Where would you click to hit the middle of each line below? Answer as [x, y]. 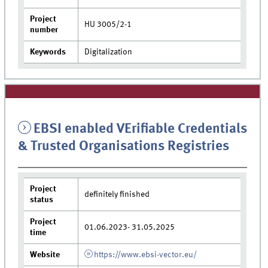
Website [45, 255]
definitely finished [117, 194]
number [44, 30]
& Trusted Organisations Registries [124, 146]
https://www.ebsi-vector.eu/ [145, 255]
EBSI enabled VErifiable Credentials [140, 129]
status [42, 200]
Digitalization [109, 52]
